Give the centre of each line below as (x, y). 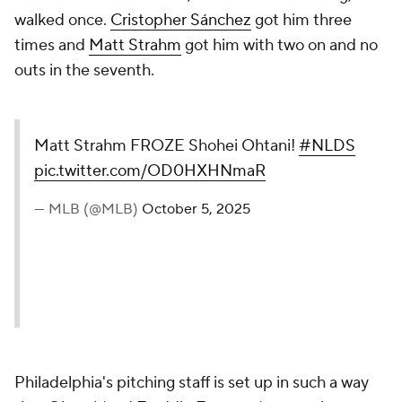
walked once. (62, 20)
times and (52, 45)
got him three (301, 20)
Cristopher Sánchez (181, 20)
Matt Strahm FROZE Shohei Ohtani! (166, 146)
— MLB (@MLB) (88, 209)
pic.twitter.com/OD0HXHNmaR (150, 171)
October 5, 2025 (196, 209)
